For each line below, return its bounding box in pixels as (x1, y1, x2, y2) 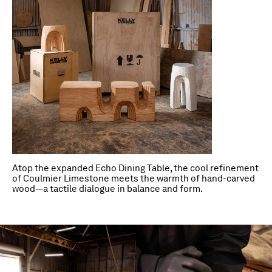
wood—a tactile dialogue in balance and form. (12, 183, 203, 195)
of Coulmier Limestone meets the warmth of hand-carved (12, 173, 255, 185)
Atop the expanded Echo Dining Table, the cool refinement (12, 163, 259, 174)
